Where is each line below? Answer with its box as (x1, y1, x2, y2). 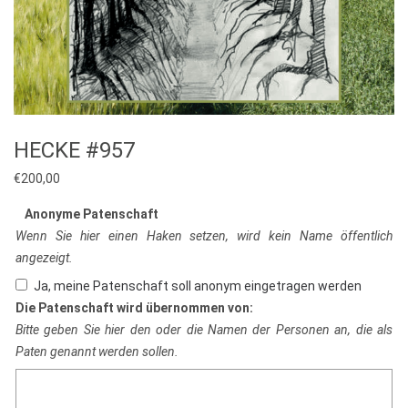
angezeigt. (15, 250, 73, 266)
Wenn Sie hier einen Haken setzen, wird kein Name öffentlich (15, 229, 393, 244)
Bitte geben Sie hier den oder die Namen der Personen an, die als (15, 322, 393, 338)
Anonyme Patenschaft (25, 207, 158, 222)
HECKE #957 (14, 138, 135, 164)
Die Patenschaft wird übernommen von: (15, 301, 253, 316)
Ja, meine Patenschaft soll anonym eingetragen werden (34, 279, 362, 294)
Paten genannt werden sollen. (15, 344, 178, 360)
